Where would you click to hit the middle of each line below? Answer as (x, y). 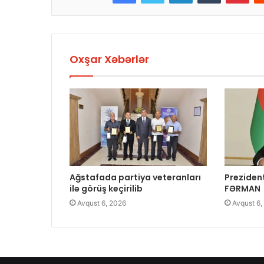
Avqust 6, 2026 (102, 203)
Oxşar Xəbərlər (109, 60)
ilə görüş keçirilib (106, 188)
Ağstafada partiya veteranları (135, 177)
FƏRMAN (243, 188)
